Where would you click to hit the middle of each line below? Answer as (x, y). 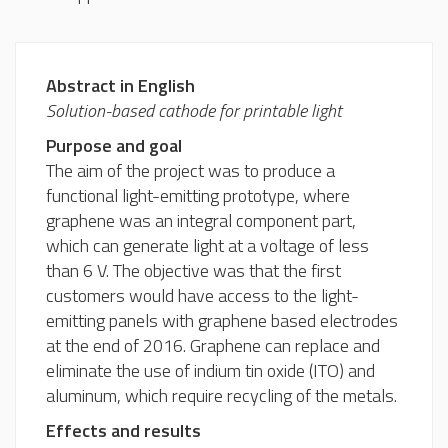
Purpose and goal (114, 145)
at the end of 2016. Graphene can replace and (213, 345)
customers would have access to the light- (202, 295)
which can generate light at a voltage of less (207, 245)
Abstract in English (120, 85)
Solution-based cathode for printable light (194, 110)
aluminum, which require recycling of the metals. (221, 395)
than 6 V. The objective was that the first (193, 270)
